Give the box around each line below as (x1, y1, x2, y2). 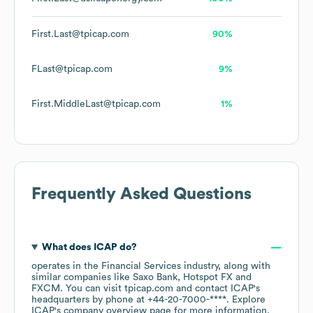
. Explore (226, 295, 265, 305)
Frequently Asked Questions (31, 186, 252, 203)
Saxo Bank (133, 272, 177, 283)
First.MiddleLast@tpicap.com (31, 99, 161, 110)
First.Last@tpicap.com (31, 29, 129, 40)
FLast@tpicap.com (31, 64, 112, 75)
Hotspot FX (183, 272, 233, 283)
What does (41, 242, 94, 253)
